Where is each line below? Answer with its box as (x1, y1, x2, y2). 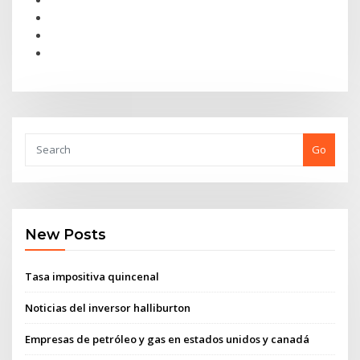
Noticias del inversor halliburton (25, 300, 191, 315)
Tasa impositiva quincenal (25, 268, 160, 284)
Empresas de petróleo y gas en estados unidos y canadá (25, 332, 310, 347)
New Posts (25, 226, 107, 243)
